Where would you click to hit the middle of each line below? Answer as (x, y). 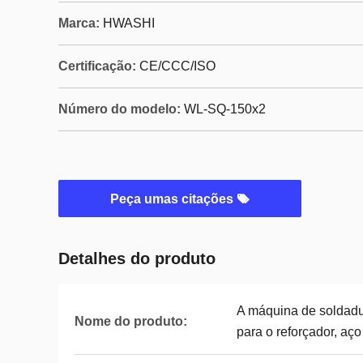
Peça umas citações (173, 199)
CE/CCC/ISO (177, 66)
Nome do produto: (131, 321)
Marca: (79, 23)
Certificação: (97, 66)
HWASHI (129, 23)
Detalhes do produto (137, 258)
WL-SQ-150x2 (225, 109)
